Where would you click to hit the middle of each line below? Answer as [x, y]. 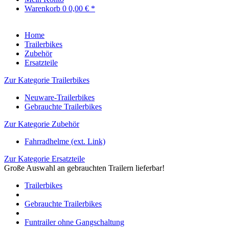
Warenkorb [43, 8]
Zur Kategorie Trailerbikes [47, 80]
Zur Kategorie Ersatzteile [44, 159]
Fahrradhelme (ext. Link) [65, 141]
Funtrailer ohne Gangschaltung [74, 222]
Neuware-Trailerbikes [60, 97]
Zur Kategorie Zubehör [42, 124]
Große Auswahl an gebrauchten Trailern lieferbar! [84, 168]
